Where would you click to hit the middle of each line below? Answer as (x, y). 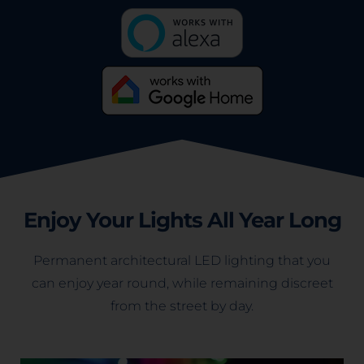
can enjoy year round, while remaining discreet (182, 284)
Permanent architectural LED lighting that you (182, 261)
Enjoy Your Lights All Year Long (182, 221)
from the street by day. (182, 306)
